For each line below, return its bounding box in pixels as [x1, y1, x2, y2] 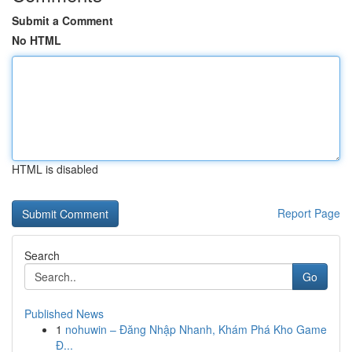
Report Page [277, 205, 340, 221]
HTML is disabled [12, 161, 98, 177]
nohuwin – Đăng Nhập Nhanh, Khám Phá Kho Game [65, 321, 327, 337]
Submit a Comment [12, 13, 113, 28]
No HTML [12, 32, 61, 48]
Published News [24, 306, 104, 321]
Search [24, 247, 60, 263]
